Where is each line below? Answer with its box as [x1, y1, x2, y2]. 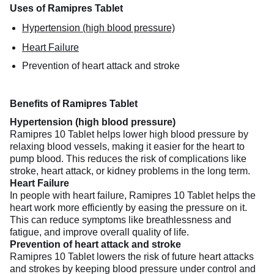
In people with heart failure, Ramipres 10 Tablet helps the [10, 190, 256, 201]
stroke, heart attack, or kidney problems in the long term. [10, 165, 250, 176]
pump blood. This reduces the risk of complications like [10, 153, 246, 164]
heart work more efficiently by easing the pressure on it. [10, 202, 247, 213]
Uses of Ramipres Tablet [10, 2, 123, 13]
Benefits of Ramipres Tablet [10, 98, 138, 109]
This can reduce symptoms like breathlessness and [10, 214, 231, 225]
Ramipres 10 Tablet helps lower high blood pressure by [10, 128, 248, 139]
